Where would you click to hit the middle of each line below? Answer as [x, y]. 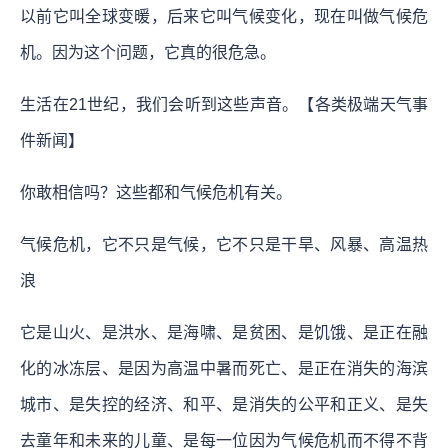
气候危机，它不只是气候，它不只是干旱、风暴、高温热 [224, 244]
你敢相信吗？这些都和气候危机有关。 [156, 192]
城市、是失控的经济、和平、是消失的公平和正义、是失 [224, 404]
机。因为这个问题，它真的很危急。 [148, 52]
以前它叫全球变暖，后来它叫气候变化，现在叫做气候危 [224, 16]
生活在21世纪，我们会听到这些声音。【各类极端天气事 [224, 104]
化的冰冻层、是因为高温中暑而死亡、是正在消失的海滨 [224, 368]
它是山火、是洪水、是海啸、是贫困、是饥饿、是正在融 [224, 332]
